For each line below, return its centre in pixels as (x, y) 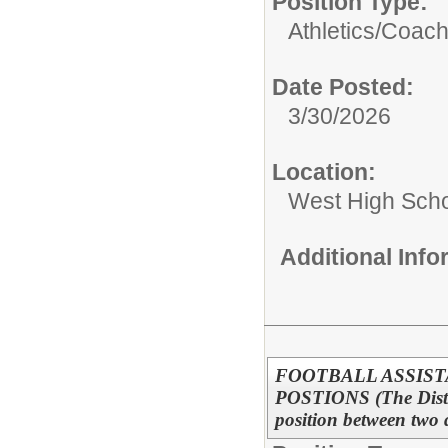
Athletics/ (334, 31)
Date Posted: (343, 87)
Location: (324, 172)
